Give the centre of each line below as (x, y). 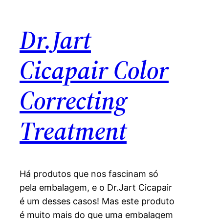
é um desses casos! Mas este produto (97, 201)
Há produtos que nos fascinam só (89, 174)
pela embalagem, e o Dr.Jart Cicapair (96, 187)
